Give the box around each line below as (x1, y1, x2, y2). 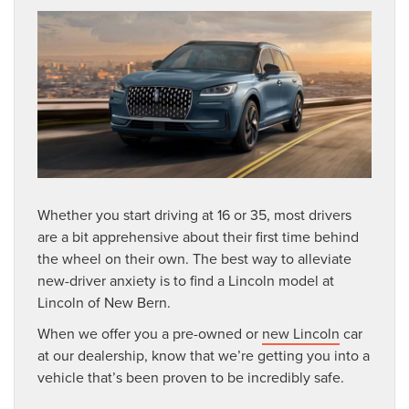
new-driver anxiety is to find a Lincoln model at (37, 270, 334, 291)
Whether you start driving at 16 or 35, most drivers (37, 204, 351, 225)
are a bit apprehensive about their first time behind (37, 226, 359, 247)
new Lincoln (262, 323, 340, 344)
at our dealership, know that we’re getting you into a (37, 345, 370, 366)
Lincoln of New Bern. (37, 292, 171, 313)
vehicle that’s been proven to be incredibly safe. (37, 367, 344, 388)
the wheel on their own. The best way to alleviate (37, 248, 351, 269)
